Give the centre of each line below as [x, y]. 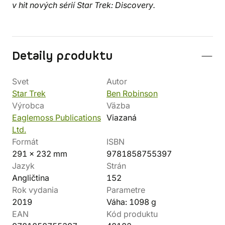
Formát [25, 142]
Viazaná [122, 118]
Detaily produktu [63, 56]
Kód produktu [132, 214]
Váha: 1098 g [131, 202]
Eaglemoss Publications [57, 118]
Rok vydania [35, 190]
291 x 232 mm [40, 154]
